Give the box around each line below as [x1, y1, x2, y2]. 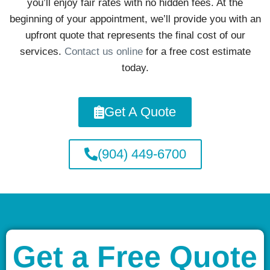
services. [19, 45, 64, 57]
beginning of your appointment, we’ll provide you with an [9, 13, 261, 25]
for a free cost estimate [142, 45, 251, 57]
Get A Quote [104, 104, 176, 119]
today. [121, 61, 149, 74]
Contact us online [64, 45, 143, 57]
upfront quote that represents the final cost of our [25, 29, 245, 41]
